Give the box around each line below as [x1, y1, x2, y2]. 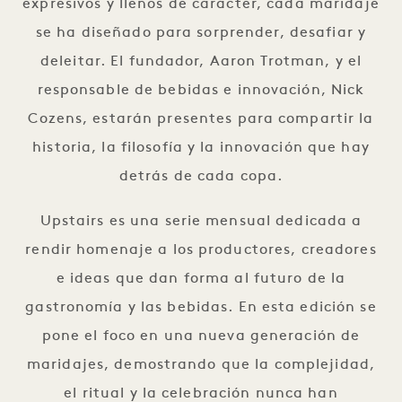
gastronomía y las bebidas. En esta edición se [25, 300, 377, 315]
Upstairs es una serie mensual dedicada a [39, 214, 363, 229]
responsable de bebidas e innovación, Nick [37, 83, 365, 98]
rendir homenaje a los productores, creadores [25, 242, 377, 258]
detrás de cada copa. [118, 169, 284, 184]
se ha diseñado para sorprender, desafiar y [35, 25, 367, 40]
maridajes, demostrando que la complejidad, [26, 357, 376, 372]
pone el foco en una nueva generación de [41, 328, 361, 344]
